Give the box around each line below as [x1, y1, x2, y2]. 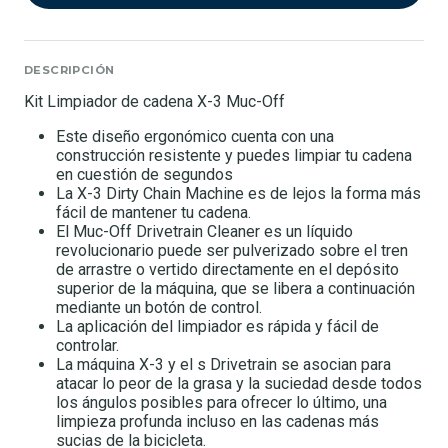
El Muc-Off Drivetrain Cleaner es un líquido [56, 221, 353, 241]
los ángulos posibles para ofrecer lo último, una [56, 392, 387, 412]
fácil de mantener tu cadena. [56, 202, 251, 222]
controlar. [56, 335, 123, 355]
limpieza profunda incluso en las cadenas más [56, 411, 379, 431]
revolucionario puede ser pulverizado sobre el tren [56, 240, 408, 260]
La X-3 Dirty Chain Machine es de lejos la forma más [56, 183, 421, 203]
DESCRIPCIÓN [24, 62, 115, 77]
